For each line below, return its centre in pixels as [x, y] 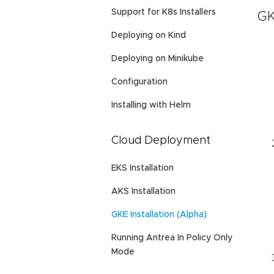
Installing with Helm [151, 105]
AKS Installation [143, 192]
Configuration [139, 82]
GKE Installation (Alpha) [159, 215]
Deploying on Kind [149, 35]
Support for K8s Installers [164, 12]
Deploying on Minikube [157, 58]
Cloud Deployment [161, 140]
